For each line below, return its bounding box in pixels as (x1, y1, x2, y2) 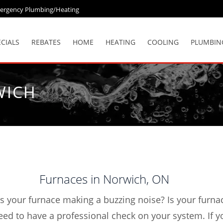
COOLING (147, 37, 179, 47)
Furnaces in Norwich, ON (39, 171, 169, 187)
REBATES (31, 37, 61, 47)
